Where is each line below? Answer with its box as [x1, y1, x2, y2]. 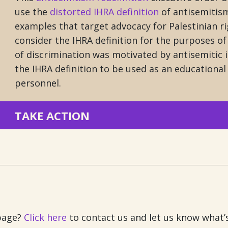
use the [15, 6, 50, 18]
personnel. [15, 77, 61, 89]
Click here [24, 211, 67, 223]
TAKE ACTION [15, 107, 90, 123]
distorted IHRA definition [50, 6, 159, 18]
